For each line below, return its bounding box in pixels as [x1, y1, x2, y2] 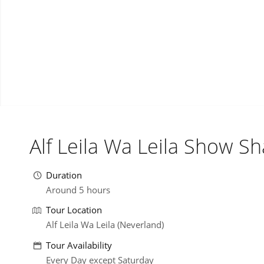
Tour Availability [45, 239, 112, 252]
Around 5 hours [45, 183, 110, 196]
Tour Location [45, 204, 102, 216]
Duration [45, 169, 82, 181]
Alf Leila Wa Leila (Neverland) [45, 219, 164, 231]
